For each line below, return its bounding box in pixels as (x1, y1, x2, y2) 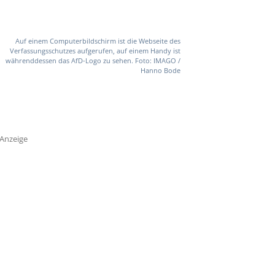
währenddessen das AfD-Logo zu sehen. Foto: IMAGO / (5, 56, 180, 66)
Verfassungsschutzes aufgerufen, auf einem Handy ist (9, 46, 180, 56)
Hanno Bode (140, 66, 180, 76)
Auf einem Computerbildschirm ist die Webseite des (15, 36, 180, 46)
